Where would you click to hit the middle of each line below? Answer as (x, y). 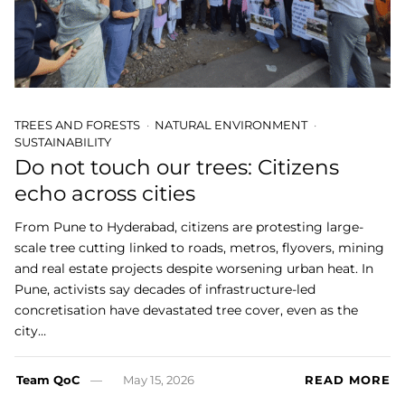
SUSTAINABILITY (63, 141)
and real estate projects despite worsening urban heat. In (194, 269)
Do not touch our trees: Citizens (177, 167)
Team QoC (48, 380)
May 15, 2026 (158, 380)
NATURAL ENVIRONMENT (231, 124)
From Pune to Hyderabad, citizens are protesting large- (189, 227)
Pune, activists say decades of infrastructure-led (165, 290)
